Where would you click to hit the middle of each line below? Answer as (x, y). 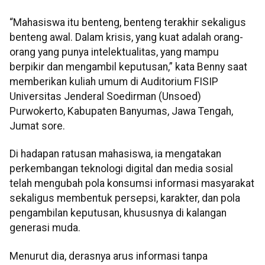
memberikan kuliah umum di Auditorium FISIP (114, 81)
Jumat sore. (37, 126)
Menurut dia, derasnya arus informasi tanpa (109, 256)
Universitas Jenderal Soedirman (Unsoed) (105, 96)
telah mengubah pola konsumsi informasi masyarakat (132, 184)
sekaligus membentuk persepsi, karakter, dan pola (125, 198)
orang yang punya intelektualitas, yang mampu (114, 52)
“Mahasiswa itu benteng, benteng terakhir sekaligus (128, 22)
